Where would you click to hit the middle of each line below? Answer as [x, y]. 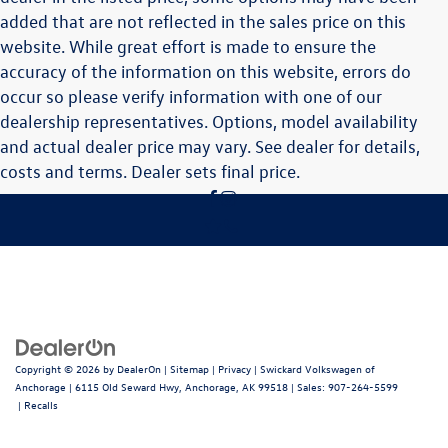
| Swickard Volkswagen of [313, 368]
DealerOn [139, 368]
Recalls [41, 404]
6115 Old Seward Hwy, [127, 386]
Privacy [234, 368]
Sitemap [189, 368]
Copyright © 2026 [59, 368]
